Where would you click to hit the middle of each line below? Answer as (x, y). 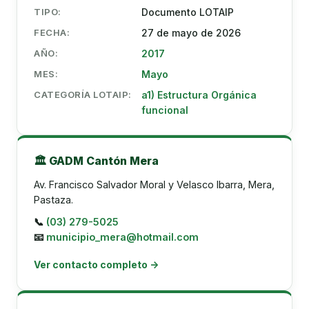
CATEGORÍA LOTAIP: (83, 94)
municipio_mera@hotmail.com (122, 237)
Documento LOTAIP (187, 12)
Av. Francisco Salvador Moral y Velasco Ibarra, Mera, (154, 185)
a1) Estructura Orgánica (199, 95)
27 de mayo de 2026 (191, 33)
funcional (165, 110)
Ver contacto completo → (96, 265)
